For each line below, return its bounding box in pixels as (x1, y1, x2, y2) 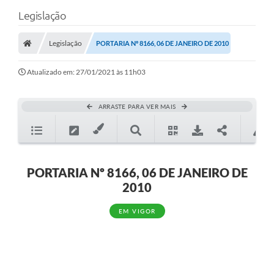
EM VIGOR (118, 207, 156, 215)
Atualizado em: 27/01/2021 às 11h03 (27, 67, 146, 77)
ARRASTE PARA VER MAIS (98, 103, 176, 111)
